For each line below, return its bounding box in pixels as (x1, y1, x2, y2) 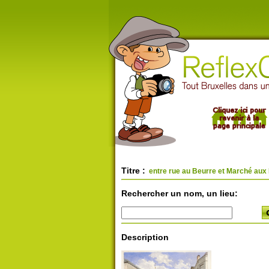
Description (121, 232, 169, 242)
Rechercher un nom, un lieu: (121, 189, 238, 198)
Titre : (121, 166, 145, 175)
